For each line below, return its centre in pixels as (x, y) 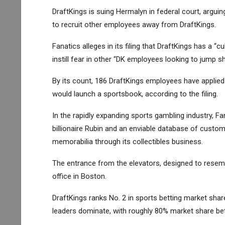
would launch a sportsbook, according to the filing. (135, 94)
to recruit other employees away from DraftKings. (134, 24)
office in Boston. (79, 176)
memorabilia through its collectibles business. (127, 141)
